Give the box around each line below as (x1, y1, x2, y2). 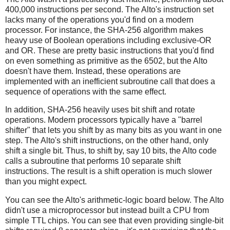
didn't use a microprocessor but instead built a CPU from (5, 206, 209, 215)
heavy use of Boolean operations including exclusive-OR (5, 35, 212, 45)
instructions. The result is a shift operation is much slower (5, 167, 212, 176)
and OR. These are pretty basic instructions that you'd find (5, 46, 214, 55)
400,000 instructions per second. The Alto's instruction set (5, 5, 214, 14)
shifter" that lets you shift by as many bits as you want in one (5, 126, 222, 135)
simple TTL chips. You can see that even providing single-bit (5, 216, 223, 225)
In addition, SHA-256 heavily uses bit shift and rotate (5, 105, 195, 114)
